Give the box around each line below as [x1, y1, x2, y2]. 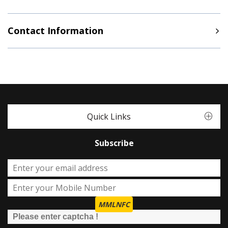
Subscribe [94, 137, 134, 149]
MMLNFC [98, 199, 130, 209]
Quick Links [87, 111, 131, 122]
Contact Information [8, 24, 103, 37]
